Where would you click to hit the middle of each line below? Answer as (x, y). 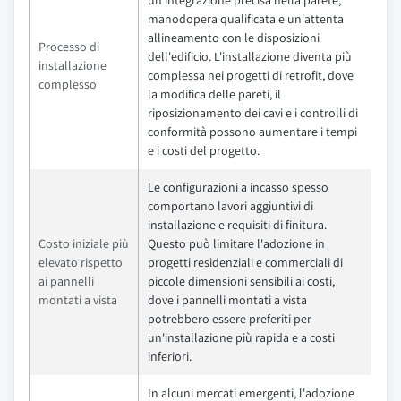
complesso (68, 85)
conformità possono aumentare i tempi (252, 132)
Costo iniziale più (84, 244)
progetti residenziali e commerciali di (245, 263)
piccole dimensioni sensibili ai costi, (241, 282)
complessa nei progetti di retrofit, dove (251, 76)
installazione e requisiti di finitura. (237, 225)
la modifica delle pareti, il (214, 94)
